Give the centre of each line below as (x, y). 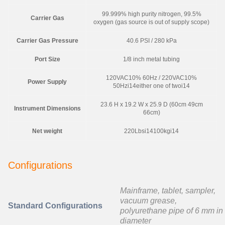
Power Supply (47, 82)
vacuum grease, (148, 201)
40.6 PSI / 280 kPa (151, 41)
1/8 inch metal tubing (151, 59)
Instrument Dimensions (47, 108)
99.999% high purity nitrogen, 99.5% (151, 14)
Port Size (47, 59)
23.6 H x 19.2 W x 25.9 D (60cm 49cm (151, 104)
